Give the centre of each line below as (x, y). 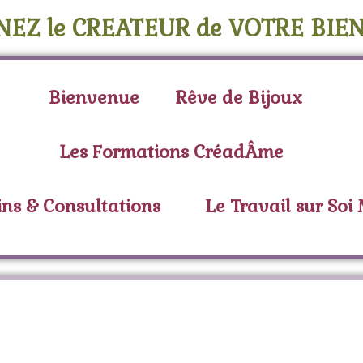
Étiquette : (132, 323)
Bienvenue (94, 97)
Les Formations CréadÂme (171, 152)
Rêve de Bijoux (239, 97)
